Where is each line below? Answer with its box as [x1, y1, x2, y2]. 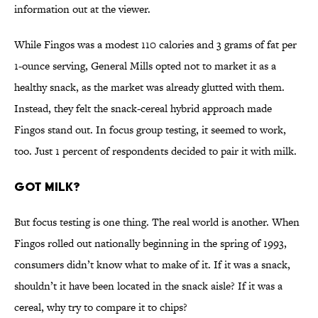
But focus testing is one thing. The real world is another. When [14, 214, 300, 230]
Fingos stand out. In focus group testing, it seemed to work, [14, 122, 286, 138]
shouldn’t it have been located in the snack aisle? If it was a [14, 278, 283, 294]
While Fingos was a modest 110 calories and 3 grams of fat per [14, 37, 297, 53]
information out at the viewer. [14, 1, 150, 17]
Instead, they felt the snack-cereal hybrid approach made [14, 101, 272, 116]
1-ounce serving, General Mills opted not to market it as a [14, 58, 276, 74]
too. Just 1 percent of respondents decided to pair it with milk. [14, 143, 297, 159]
